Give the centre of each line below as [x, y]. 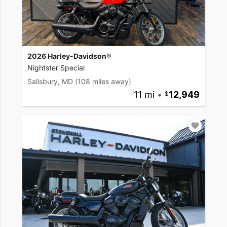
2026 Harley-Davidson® [69, 56]
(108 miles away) [103, 82]
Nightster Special [56, 68]
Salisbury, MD [50, 82]
